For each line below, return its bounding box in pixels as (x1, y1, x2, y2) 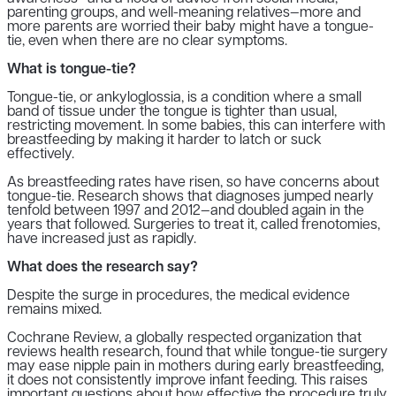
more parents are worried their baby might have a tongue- (7, 19, 374, 34)
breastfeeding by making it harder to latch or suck (7, 133, 322, 148)
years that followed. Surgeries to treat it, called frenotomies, (7, 217, 380, 232)
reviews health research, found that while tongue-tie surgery (7, 345, 388, 360)
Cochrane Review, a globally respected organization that (7, 331, 362, 346)
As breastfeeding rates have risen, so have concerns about (7, 175, 379, 190)
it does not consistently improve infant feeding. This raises (7, 373, 368, 388)
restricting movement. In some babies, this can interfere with (7, 118, 385, 133)
